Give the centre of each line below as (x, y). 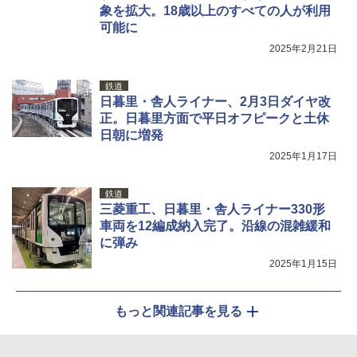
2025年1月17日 (303, 156)
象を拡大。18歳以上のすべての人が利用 (215, 10)
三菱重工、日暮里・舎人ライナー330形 (212, 209)
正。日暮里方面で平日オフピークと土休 (214, 118)
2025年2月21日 (303, 48)
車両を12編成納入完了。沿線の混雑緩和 (215, 226)
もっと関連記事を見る (178, 311)
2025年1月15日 (303, 263)
